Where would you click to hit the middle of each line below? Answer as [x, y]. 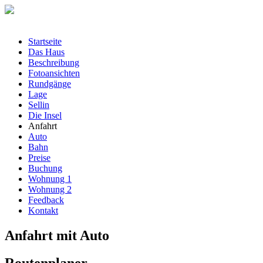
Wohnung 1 [50, 179]
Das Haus [46, 52]
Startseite [45, 41]
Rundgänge [50, 84]
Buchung [45, 168]
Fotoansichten [54, 73]
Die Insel [45, 115]
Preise [39, 158]
